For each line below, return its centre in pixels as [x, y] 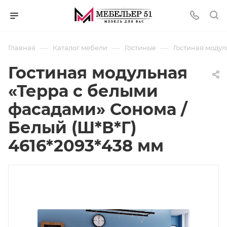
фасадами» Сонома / [98, 109]
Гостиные [140, 48]
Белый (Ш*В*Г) [72, 127]
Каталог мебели [80, 48]
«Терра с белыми [83, 91]
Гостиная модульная [98, 73]
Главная [22, 48]
